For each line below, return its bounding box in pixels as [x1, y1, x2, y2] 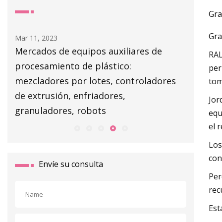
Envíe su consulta [39, 158, 103, 169]
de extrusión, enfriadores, [15, 89, 125, 102]
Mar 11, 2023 [15, 33, 57, 43]
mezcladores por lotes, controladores [15, 74, 176, 87]
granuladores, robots [15, 104, 106, 116]
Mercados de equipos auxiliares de [15, 45, 162, 57]
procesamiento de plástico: [15, 59, 131, 72]
